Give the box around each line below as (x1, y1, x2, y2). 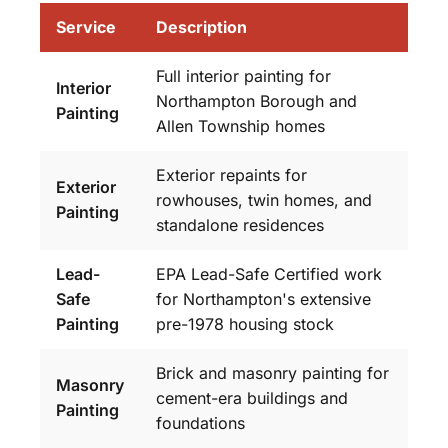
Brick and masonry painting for (156, 362, 389, 383)
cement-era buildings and (156, 387, 348, 408)
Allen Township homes (156, 115, 325, 136)
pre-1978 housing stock (156, 313, 334, 334)
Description (156, 16, 247, 37)
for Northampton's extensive (156, 288, 371, 309)
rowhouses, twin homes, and (156, 189, 372, 210)
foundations (156, 412, 245, 433)
